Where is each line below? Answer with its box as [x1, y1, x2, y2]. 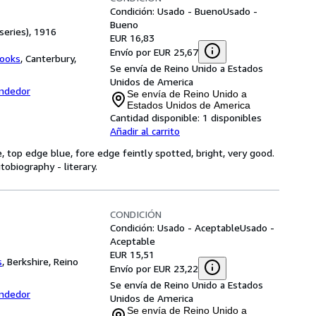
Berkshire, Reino [7, 255, 78, 267]
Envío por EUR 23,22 [110, 262, 198, 274]
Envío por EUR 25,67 [110, 45, 198, 58]
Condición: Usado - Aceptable [110, 221, 240, 233]
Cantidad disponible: [110, 111, 200, 123]
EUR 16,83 [110, 32, 154, 44]
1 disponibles [202, 111, 262, 123]
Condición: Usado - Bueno [110, 5, 223, 17]
